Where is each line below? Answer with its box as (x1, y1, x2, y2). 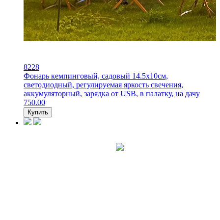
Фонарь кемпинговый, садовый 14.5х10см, (24, 71, 168, 80)
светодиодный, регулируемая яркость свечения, (24, 80, 183, 89)
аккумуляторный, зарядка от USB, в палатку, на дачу (24, 89, 200, 98)
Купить (27, 108, 48, 116)
